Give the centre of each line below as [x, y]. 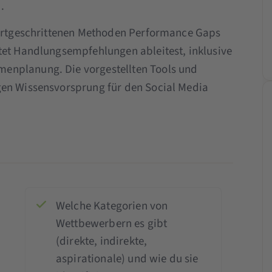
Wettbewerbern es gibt [111, 223]
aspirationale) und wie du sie [127, 259]
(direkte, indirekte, [101, 241]
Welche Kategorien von [112, 206]
